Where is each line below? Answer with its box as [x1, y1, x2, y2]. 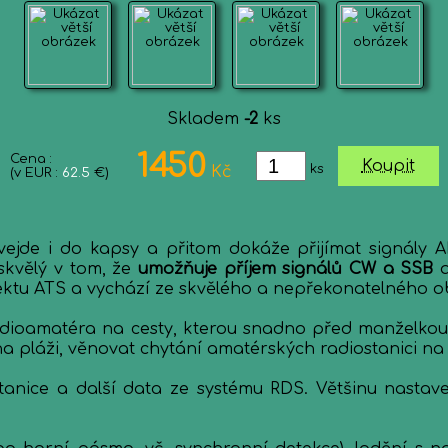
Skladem [167, 110, 244, 128]
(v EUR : [9, 166, 62, 180]
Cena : [9, 152, 52, 166]
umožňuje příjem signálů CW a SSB [138, 260, 434, 278]
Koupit [361, 157, 415, 175]
